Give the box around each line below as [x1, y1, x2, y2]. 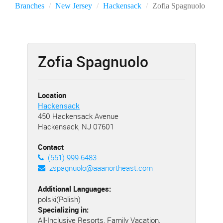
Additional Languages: [38, 184, 111, 194]
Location [38, 90, 66, 100]
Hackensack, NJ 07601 [38, 121, 114, 131]
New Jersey [55, 1, 92, 10]
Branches [15, 1, 44, 10]
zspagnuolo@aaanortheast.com [49, 163, 153, 173]
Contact [38, 142, 64, 152]
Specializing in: [38, 205, 89, 215]
